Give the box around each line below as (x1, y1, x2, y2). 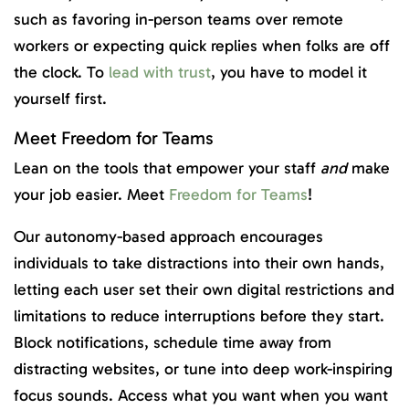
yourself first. (14, 89, 111, 110)
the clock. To (14, 62, 109, 83)
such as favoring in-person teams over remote (14, 9, 343, 30)
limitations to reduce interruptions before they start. (14, 306, 384, 327)
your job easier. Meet (14, 184, 169, 204)
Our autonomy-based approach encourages (14, 226, 323, 247)
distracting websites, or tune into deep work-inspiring (14, 359, 393, 380)
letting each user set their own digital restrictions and (14, 279, 394, 300)
